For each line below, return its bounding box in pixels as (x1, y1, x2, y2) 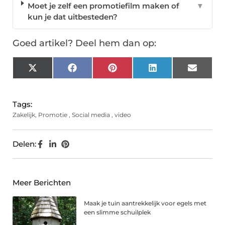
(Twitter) (36, 74, 68, 84)
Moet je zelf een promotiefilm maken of (27, 1, 179, 11)
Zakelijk (13, 111, 35, 119)
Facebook (76, 66, 115, 76)
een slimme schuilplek (84, 208, 151, 216)
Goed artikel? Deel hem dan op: (13, 38, 156, 49)
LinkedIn (156, 66, 190, 76)
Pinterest (116, 66, 151, 76)
